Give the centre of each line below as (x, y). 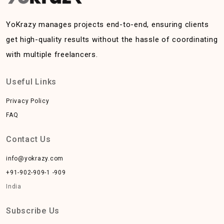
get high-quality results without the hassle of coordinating (112, 39)
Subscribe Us (33, 211)
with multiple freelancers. (52, 54)
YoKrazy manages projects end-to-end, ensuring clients (107, 24)
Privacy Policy (28, 101)
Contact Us (28, 139)
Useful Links (31, 82)
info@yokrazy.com (35, 158)
